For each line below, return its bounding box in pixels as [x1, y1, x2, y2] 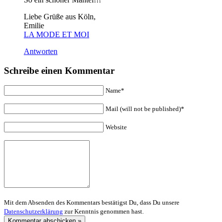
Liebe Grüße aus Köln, [24, 12, 96, 21]
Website [106, 123, 127, 131]
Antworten [24, 47, 57, 55]
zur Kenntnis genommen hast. [63, 208, 144, 216]
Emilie [24, 21, 44, 30]
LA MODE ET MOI [24, 30, 89, 39]
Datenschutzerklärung [4, 208, 63, 216]
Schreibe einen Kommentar [4, 65, 114, 76]
